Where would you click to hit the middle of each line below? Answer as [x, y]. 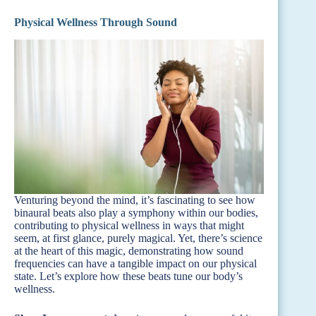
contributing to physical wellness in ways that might [129, 226]
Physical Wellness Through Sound [96, 22]
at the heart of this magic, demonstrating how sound [129, 251]
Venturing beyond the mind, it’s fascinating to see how [135, 200]
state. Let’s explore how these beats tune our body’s [128, 276]
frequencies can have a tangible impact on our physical [135, 264]
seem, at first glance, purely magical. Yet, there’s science [138, 238]
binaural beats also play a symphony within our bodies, [136, 213]
